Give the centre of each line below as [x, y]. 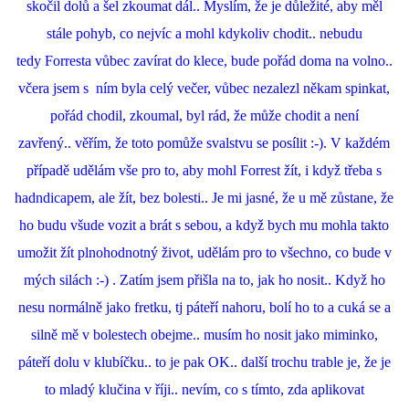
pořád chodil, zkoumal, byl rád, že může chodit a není [204, 115]
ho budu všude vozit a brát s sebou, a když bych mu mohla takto [204, 225]
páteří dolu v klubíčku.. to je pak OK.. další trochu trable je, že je [204, 362]
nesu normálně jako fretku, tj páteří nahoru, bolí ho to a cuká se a [204, 307]
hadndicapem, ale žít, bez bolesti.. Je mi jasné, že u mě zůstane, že [204, 198]
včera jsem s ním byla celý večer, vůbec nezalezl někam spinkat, [204, 88]
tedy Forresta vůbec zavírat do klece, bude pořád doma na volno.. [204, 61]
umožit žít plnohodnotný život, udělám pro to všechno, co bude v [204, 252]
